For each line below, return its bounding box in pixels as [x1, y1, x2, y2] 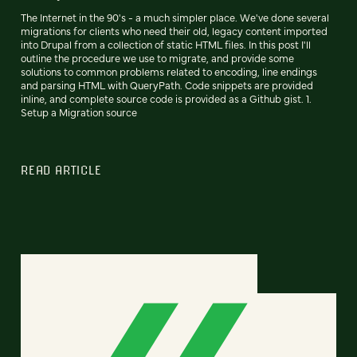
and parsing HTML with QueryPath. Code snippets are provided [21, 77, 313, 92]
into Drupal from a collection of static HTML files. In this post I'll [21, 37, 311, 51]
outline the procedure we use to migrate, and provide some [21, 50, 294, 65]
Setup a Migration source [21, 104, 137, 119]
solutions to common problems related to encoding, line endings [21, 64, 317, 78]
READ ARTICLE [21, 162, 102, 177]
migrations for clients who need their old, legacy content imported [21, 23, 328, 37]
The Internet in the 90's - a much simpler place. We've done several [21, 10, 329, 24]
